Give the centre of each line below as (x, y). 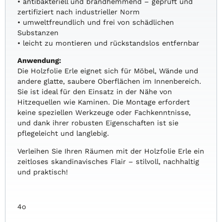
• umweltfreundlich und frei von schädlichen (96, 22)
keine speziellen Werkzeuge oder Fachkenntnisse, (104, 113)
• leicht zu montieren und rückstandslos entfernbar (109, 43)
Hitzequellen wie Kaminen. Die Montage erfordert (104, 102)
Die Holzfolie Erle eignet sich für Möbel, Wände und (108, 71)
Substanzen (38, 32)
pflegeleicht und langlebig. (63, 134)
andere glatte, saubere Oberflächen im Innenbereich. (110, 82)
